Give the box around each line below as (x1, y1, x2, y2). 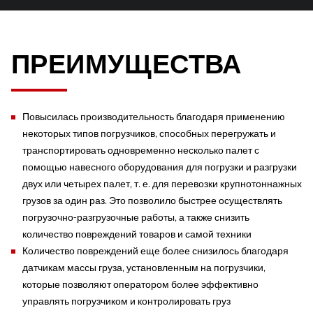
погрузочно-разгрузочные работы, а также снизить (22, 212, 249, 223)
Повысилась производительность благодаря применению (22, 111, 285, 122)
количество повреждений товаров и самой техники (22, 228, 252, 240)
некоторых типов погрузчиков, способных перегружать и (22, 128, 276, 139)
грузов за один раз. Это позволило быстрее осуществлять (22, 195, 282, 206)
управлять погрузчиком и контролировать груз (22, 296, 231, 307)
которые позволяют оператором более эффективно (22, 279, 259, 290)
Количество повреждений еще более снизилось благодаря (22, 245, 289, 256)
